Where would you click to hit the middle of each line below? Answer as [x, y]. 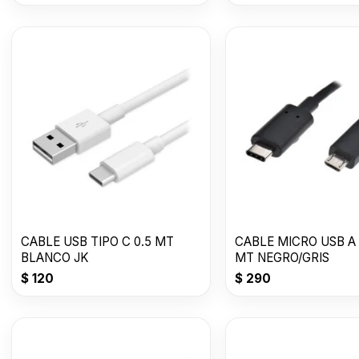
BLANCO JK [55, 257]
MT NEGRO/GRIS [282, 257]
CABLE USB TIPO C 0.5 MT [97, 241]
